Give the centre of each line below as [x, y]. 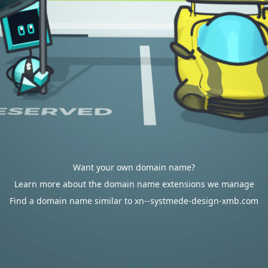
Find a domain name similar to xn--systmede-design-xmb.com [134, 201]
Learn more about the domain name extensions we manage [134, 184]
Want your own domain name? [134, 167]
